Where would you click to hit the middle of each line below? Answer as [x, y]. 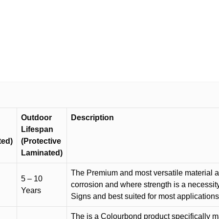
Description [92, 117]
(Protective [41, 141]
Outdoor [36, 117]
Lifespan [37, 129]
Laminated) [42, 153]
